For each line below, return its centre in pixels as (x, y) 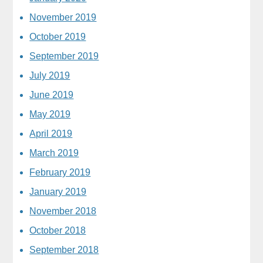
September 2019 (64, 56)
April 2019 (51, 133)
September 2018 (64, 249)
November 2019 (63, 17)
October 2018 (58, 230)
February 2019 (60, 172)
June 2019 (52, 95)
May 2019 (50, 114)
